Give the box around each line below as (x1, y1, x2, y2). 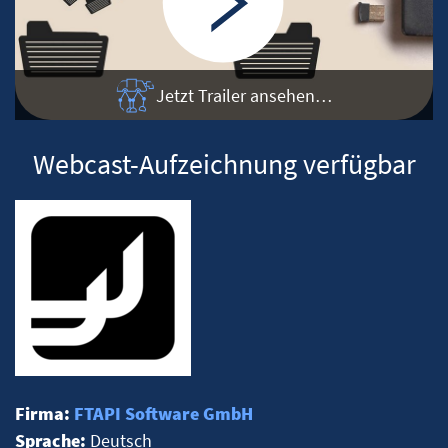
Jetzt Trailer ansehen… (156, 83, 332, 107)
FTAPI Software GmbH (74, 402, 253, 426)
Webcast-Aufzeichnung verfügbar (32, 146, 416, 183)
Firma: (15, 402, 74, 426)
